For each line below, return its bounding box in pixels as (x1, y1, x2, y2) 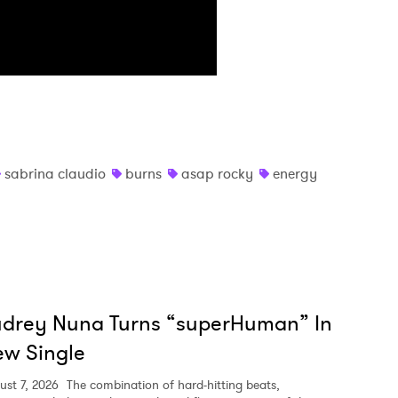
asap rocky (181, 163, 253, 184)
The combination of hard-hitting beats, (63, 376, 280, 394)
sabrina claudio (4, 163, 106, 184)
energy (273, 163, 317, 184)
